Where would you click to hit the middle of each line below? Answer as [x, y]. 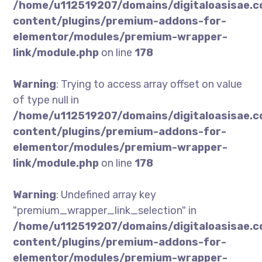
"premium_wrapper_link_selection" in [105, 211]
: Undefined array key [106, 195]
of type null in [46, 100]
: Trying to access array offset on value [149, 84]
